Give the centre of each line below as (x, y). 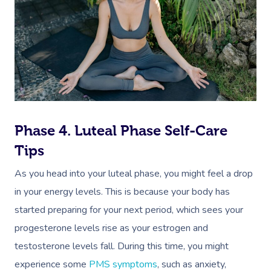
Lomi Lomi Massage (217, 31)
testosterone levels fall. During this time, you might (122, 247)
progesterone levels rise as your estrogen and (111, 228)
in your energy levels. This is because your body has (122, 192)
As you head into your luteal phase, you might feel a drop (134, 174)
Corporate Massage (216, 84)
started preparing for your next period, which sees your (129, 210)
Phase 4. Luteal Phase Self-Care (121, 131)
